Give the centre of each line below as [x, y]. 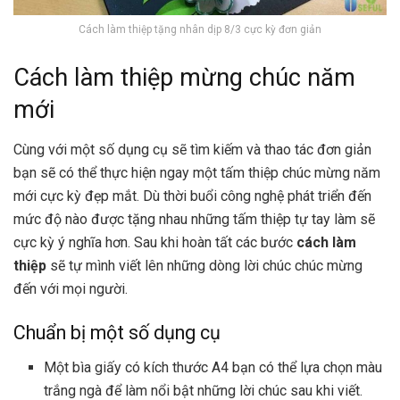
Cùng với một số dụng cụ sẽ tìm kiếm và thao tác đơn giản [192, 149]
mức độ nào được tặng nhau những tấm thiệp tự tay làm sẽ [194, 219]
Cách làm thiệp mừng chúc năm [184, 78]
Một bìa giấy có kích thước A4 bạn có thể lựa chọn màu [213, 367]
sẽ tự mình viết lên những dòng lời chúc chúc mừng [204, 265]
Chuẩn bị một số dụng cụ [117, 333]
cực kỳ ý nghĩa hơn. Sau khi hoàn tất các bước [155, 242]
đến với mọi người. [71, 288]
